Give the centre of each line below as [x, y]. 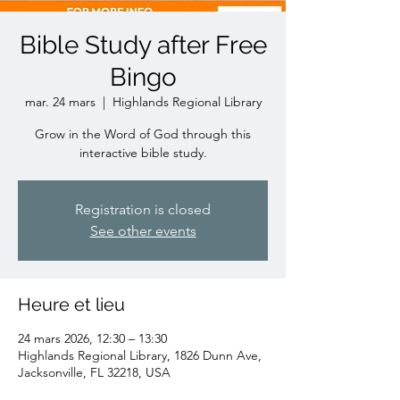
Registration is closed [143, 209]
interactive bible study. [143, 153]
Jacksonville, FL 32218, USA [94, 372]
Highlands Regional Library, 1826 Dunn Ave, [140, 355]
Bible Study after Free [143, 45]
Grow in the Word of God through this [143, 134]
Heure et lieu [71, 304]
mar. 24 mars [60, 102]
